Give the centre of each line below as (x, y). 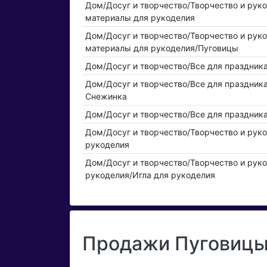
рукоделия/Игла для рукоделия (150, 175)
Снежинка (106, 97)
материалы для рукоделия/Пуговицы (162, 48)
